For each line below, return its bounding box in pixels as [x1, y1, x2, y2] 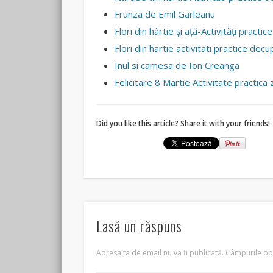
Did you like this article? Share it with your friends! [96, 118, 271, 129]
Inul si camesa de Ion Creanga [115, 59, 240, 72]
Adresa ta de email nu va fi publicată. [96, 247, 224, 258]
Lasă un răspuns [96, 214, 183, 236]
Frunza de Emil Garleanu [115, 8, 216, 21]
